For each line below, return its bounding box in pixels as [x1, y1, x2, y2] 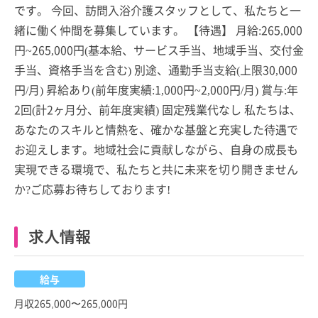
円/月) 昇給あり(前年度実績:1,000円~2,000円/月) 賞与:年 [14, 80, 298, 98]
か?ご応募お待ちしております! [14, 180, 170, 197]
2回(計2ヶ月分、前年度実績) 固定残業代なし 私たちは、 [14, 100, 301, 118]
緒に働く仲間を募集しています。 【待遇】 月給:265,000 [14, 21, 302, 38]
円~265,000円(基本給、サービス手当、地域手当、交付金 [14, 40, 304, 58]
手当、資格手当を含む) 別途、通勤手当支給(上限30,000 [14, 60, 297, 78]
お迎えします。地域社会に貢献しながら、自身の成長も [14, 140, 298, 158]
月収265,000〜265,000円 [14, 295, 128, 310]
